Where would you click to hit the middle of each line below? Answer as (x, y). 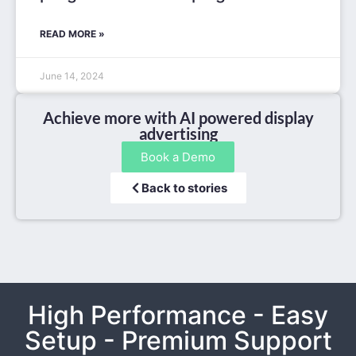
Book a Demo (178, 157)
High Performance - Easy (178, 315)
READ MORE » (72, 34)
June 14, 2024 (72, 76)
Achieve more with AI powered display (178, 118)
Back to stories (184, 188)
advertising (178, 134)
